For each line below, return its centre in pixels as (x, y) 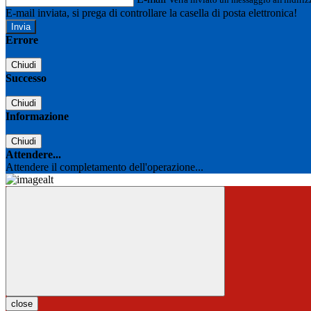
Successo (26, 78)
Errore (22, 40)
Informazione (37, 117)
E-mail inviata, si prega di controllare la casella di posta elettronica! (151, 13)
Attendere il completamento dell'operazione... (104, 167)
